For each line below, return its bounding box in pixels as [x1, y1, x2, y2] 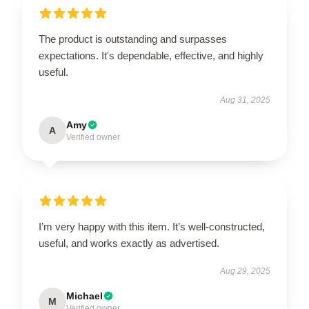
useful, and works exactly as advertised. [39, 237, 219, 249]
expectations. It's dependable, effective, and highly [39, 50, 263, 61]
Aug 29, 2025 [220, 266, 270, 276]
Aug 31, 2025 [220, 95, 270, 105]
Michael [66, 290, 103, 301]
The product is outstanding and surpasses [39, 33, 227, 45]
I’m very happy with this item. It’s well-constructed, [39, 221, 265, 232]
